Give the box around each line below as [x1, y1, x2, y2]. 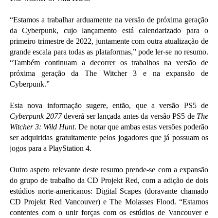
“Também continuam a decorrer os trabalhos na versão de [10, 58, 208, 67]
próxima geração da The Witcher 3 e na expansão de [10, 69, 208, 77]
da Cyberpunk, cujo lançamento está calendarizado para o [10, 26, 208, 35]
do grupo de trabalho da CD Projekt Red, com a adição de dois [10, 176, 208, 184]
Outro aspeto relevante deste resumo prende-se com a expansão [10, 165, 208, 174]
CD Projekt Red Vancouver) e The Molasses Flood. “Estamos [10, 197, 208, 206]
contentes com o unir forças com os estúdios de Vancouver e [10, 208, 208, 217]
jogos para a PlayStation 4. [10, 144, 91, 152]
